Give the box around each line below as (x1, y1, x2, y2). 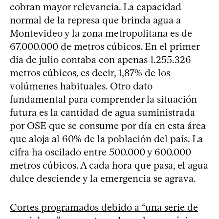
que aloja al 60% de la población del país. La (10, 132, 203, 145)
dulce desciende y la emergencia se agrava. (10, 172, 196, 184)
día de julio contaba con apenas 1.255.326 (10, 53, 191, 66)
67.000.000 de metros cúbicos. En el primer (10, 40, 199, 52)
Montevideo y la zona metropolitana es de (10, 27, 192, 39)
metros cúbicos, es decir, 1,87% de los (10, 66, 170, 79)
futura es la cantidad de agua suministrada (10, 106, 195, 118)
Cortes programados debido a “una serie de (10, 201, 198, 213)
